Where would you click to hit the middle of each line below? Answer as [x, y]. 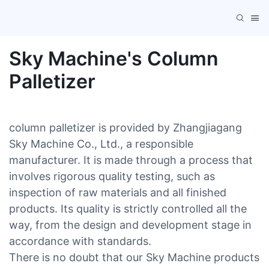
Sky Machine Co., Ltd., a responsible [101, 144]
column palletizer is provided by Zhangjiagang [125, 127]
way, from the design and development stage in [130, 225]
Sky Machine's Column [114, 58]
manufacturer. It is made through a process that [131, 160]
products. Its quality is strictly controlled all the [128, 208]
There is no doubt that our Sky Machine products [134, 257]
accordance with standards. [80, 241]
